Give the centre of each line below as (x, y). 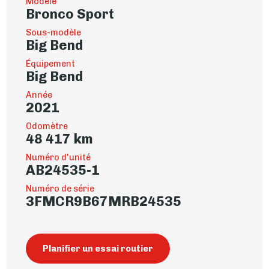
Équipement (51, 64)
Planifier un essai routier (98, 249)
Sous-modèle (54, 33)
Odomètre (47, 126)
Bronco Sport (70, 14)
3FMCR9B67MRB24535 (104, 202)
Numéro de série (60, 189)
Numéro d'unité (59, 158)
